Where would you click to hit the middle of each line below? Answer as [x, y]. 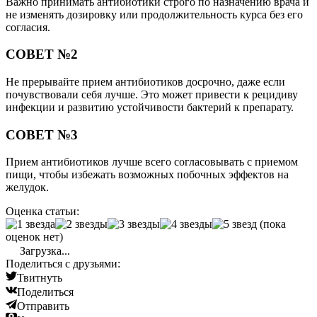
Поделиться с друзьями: [63, 264]
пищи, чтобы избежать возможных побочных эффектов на [147, 175]
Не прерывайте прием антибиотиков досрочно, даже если [145, 82]
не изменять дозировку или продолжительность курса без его [154, 14]
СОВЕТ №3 [42, 134]
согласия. [28, 27]
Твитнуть [40, 278]
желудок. [27, 188]
